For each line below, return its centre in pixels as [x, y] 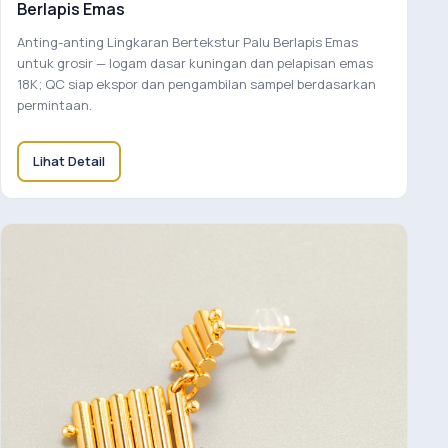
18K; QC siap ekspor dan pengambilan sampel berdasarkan [196, 83]
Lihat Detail [69, 160]
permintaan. [54, 104]
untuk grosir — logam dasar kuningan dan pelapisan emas [195, 62]
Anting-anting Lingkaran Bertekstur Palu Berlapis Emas [187, 41]
